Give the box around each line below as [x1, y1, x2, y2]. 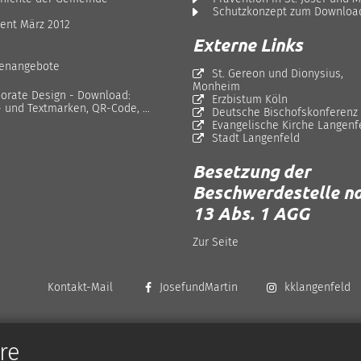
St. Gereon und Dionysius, [212, 66, 343, 81]
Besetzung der [193, 160, 310, 182]
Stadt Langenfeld [212, 131, 300, 145]
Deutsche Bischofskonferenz [212, 105, 358, 119]
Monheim [193, 79, 240, 93]
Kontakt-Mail [48, 280, 113, 294]
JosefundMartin [160, 280, 251, 294]
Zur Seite [193, 234, 239, 249]
